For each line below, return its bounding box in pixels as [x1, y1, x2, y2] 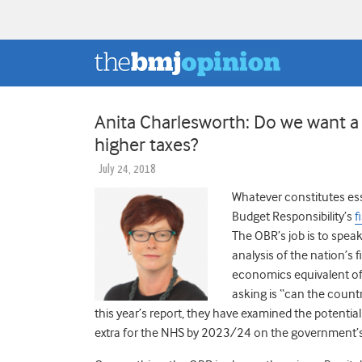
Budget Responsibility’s [232, 208, 355, 224]
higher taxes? [95, 133, 198, 156]
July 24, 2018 [99, 162, 156, 175]
